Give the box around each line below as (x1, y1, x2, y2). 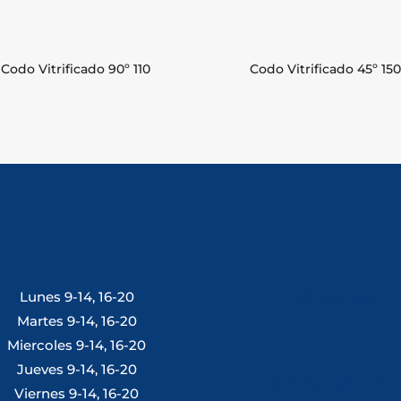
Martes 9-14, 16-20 (16, 311, 137, 329)
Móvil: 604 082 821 (262, 374, 387, 392)
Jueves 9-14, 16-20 (16, 360, 137, 378)
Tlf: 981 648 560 (272, 287, 376, 305)
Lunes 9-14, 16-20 (19, 287, 134, 305)
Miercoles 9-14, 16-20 (7, 336, 147, 354)
